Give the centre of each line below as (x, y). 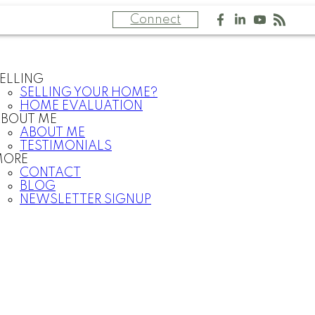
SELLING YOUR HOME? (89, 93)
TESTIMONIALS (66, 146)
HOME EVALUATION (81, 106)
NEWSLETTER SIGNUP (85, 200)
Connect (156, 20)
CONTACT (50, 173)
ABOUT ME (52, 133)
